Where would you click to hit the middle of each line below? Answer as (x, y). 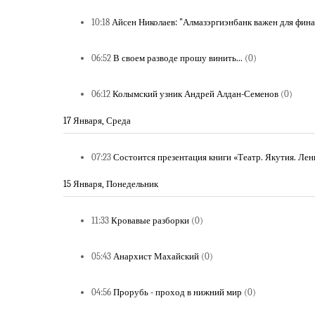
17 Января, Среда (97, 121)
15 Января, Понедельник (111, 184)
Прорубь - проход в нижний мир (178, 292)
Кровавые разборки (150, 220)
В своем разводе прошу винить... (178, 58)
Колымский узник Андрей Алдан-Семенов (195, 94)
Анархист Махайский (156, 256)
